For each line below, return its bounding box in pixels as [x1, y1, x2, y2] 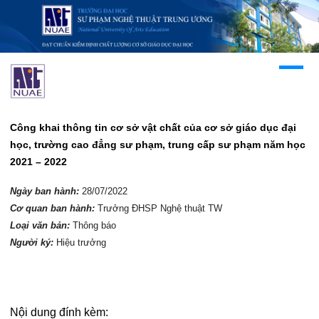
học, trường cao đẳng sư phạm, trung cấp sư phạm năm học [10, 138, 305, 150]
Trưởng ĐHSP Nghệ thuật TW [98, 202, 222, 214]
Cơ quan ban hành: [10, 202, 98, 214]
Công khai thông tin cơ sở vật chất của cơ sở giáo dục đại [10, 121, 296, 133]
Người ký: [10, 236, 56, 248]
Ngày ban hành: [10, 185, 82, 197]
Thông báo [73, 219, 116, 231]
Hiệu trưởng [56, 236, 106, 248]
